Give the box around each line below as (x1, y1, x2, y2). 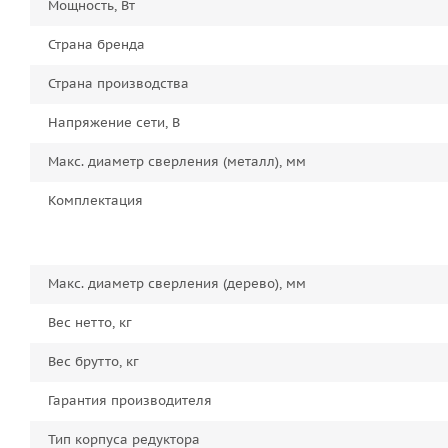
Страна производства (48, 75, 189, 93)
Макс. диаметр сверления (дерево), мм (48, 275, 306, 293)
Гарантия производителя (48, 392, 212, 410)
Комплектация (48, 192, 143, 210)
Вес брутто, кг (48, 353, 139, 371)
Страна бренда (48, 36, 145, 54)
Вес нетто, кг (48, 314, 132, 332)
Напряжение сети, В (48, 114, 180, 132)
